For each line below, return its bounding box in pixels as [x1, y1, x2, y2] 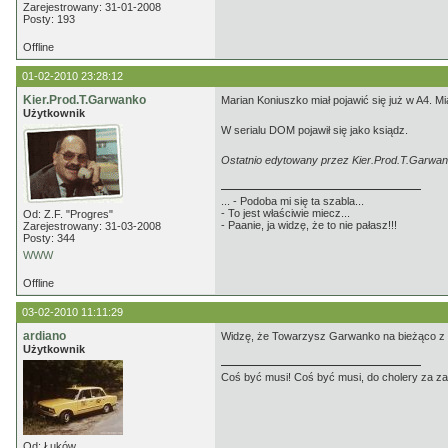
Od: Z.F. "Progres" [23, 208, 113, 220]
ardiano [23, 329, 66, 343]
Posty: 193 [23, 13, 75, 25]
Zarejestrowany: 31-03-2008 [23, 220, 161, 232]
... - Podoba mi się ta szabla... [221, 195, 364, 207]
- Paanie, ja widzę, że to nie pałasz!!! [221, 219, 397, 231]
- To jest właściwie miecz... [221, 207, 350, 219]
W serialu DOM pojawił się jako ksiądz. [221, 124, 408, 136]
